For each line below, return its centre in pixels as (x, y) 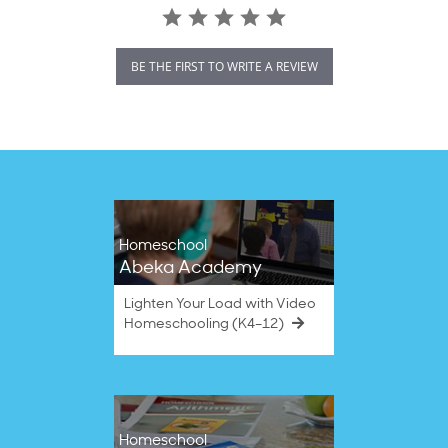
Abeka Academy (190, 269)
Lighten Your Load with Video (220, 305)
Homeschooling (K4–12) (205, 325)
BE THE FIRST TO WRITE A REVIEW (224, 67)
